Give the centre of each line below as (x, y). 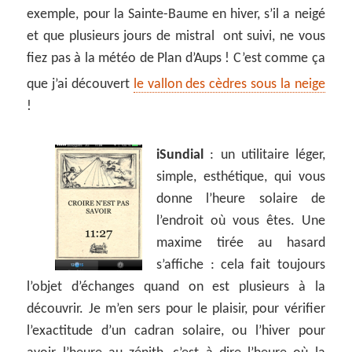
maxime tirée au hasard (241, 244)
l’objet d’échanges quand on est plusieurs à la (176, 288)
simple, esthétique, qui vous (241, 178)
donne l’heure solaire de (241, 200)
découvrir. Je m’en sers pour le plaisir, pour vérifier (176, 310)
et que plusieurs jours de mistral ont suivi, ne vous (176, 37)
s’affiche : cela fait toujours (241, 266)
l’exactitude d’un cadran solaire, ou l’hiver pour (176, 332)
